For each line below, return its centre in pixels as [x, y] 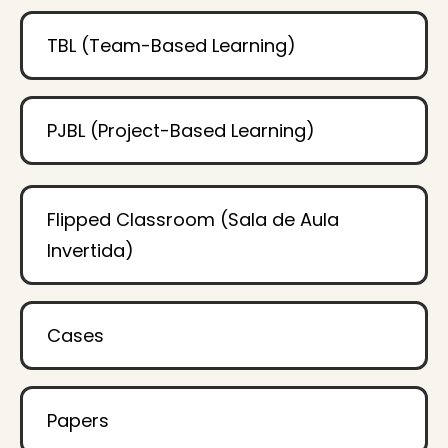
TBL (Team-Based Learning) [171, 46]
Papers [78, 421]
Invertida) [90, 251]
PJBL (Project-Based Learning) [181, 131]
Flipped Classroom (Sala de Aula [193, 220]
